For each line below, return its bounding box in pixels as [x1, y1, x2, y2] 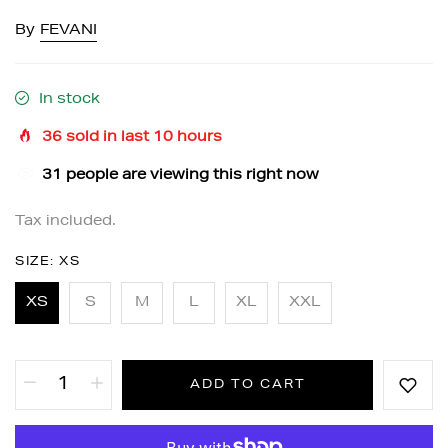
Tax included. [15, 215, 116, 230]
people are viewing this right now [62, 169, 319, 184]
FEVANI [40, 24, 97, 39]
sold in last [62, 131, 153, 146]
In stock [39, 93, 100, 108]
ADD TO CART [189, 379, 306, 392]
